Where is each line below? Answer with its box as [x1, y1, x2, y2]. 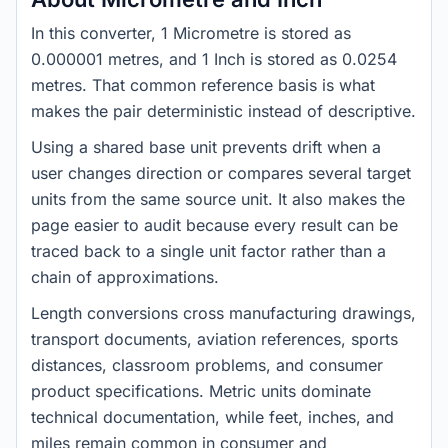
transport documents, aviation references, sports [31, 329, 398, 349]
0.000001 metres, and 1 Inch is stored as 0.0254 [31, 49, 397, 69]
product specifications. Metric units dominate [31, 381, 371, 401]
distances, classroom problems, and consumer [31, 355, 383, 375]
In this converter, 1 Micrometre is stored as [31, 23, 351, 43]
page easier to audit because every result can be [31, 215, 398, 235]
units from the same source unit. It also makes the [31, 189, 405, 209]
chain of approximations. [31, 267, 219, 287]
